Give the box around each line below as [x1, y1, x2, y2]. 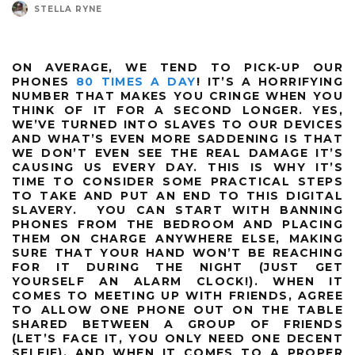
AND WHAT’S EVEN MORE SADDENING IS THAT [12, 132, 343, 147]
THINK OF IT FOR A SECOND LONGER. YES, [12, 103, 343, 118]
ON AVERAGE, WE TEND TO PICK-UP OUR [12, 60, 343, 75]
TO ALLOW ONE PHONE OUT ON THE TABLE [12, 303, 343, 318]
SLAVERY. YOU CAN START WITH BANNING [12, 203, 343, 218]
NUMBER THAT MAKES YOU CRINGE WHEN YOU [12, 89, 343, 104]
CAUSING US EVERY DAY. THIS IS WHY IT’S [12, 160, 343, 175]
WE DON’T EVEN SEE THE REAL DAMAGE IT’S [12, 146, 343, 161]
